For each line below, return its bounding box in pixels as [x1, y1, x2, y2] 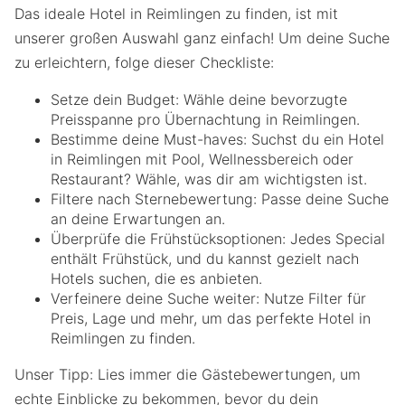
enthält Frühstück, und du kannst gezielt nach [51, 250, 359, 268]
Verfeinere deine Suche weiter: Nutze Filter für [51, 289, 366, 308]
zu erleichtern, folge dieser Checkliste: [14, 53, 274, 72]
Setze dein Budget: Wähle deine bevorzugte [51, 90, 347, 109]
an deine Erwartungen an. [51, 210, 225, 229]
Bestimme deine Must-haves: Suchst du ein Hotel [51, 130, 384, 149]
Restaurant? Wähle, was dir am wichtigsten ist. [51, 170, 367, 189]
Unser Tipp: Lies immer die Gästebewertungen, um [14, 365, 361, 384]
